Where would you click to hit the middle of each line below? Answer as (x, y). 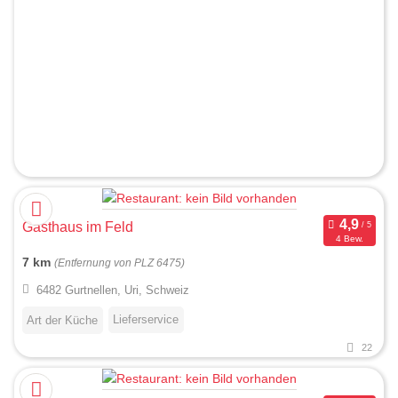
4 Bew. (349, 238)
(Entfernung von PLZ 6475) (119, 263)
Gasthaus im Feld (78, 227)
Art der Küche (62, 321)
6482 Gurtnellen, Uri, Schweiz (112, 291)
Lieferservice (146, 320)
